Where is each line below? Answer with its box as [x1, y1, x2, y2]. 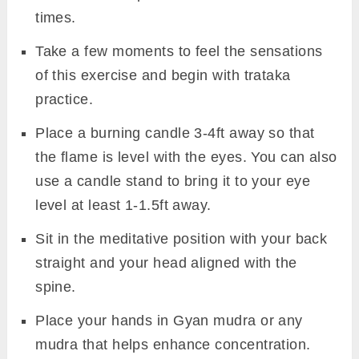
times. [35, 9, 76, 26]
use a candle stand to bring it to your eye [35, 172, 311, 189]
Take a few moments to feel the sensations [35, 42, 323, 59]
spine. [35, 278, 76, 295]
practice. [35, 91, 94, 107]
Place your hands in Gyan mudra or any [35, 312, 303, 329]
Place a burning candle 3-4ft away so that [35, 124, 315, 141]
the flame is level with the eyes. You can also [35, 148, 337, 165]
